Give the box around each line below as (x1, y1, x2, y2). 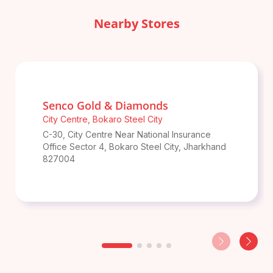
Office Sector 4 (43, 141, 104, 152)
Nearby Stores (93, 15, 180, 32)
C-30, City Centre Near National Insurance (43, 129, 211, 140)
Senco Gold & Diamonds (43, 98, 168, 113)
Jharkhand (183, 141, 226, 152)
